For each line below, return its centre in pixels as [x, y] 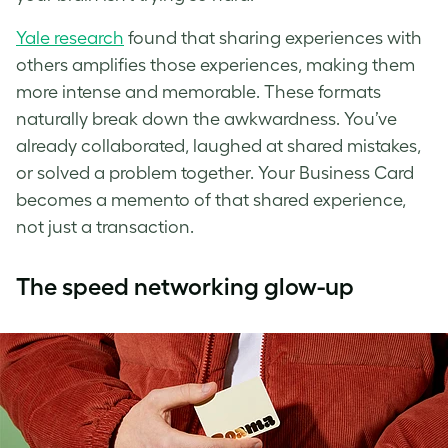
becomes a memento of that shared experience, [211, 200]
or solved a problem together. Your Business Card [215, 173]
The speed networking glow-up [185, 287]
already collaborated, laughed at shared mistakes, [218, 146]
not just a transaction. [105, 227]
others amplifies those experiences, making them [215, 65]
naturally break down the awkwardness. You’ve [206, 119]
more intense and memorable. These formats [198, 92]
